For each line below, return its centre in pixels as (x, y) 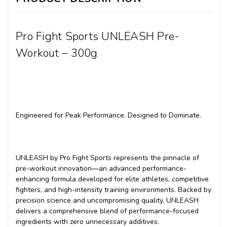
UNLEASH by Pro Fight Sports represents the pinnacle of (107, 158)
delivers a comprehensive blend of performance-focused (107, 211)
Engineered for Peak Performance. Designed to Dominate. (108, 116)
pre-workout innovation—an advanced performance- (101, 169)
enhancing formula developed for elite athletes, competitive (112, 179)
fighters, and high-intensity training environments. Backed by (113, 190)
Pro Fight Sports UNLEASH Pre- (98, 37)
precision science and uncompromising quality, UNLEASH (107, 201)
